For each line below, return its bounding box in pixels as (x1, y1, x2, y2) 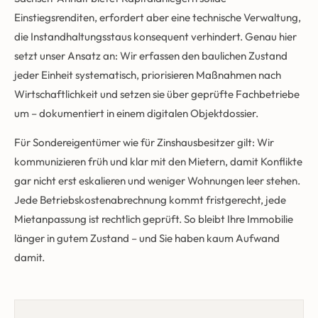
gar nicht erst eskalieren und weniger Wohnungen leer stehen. (14, 174, 300, 188)
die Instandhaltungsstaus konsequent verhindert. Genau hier (14, 30, 297, 44)
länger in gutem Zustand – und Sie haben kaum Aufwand (14, 231, 280, 246)
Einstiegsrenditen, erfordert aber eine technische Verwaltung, (14, 11, 301, 25)
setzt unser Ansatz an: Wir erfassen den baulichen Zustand (14, 49, 287, 63)
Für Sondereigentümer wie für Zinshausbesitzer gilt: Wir (14, 136, 274, 150)
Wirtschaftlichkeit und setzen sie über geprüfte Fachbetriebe (14, 87, 300, 102)
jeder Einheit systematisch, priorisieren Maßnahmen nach (14, 68, 281, 82)
